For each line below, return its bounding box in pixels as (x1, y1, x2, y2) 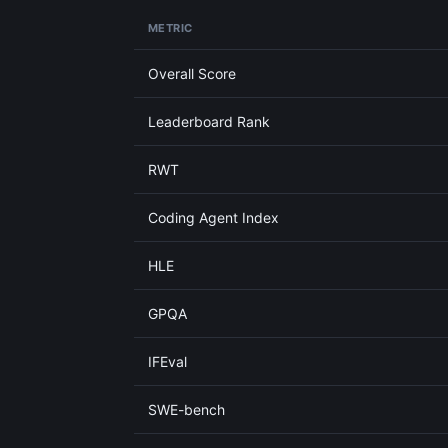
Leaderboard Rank (148, 113, 270, 130)
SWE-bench (148, 401, 225, 418)
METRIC (148, 21, 193, 35)
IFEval (148, 353, 187, 370)
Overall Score (148, 65, 236, 82)
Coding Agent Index (148, 209, 279, 226)
